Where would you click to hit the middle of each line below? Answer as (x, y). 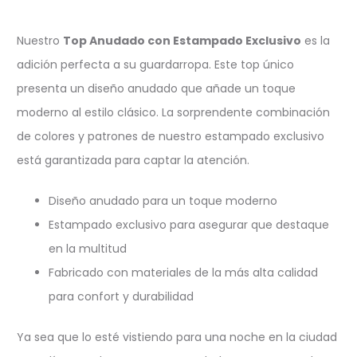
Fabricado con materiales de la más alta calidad (183, 273)
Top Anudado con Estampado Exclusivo (182, 41)
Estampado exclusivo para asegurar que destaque (189, 225)
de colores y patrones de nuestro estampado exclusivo (171, 137)
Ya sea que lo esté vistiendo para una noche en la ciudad (177, 337)
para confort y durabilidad (121, 297)
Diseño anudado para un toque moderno (163, 201)
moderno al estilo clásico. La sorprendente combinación (173, 113)
